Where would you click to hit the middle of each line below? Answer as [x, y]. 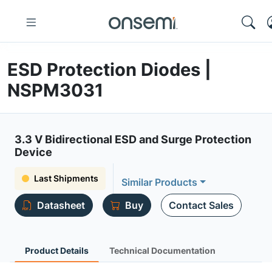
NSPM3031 [55, 90]
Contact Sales [201, 205]
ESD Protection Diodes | [109, 70]
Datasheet [61, 205]
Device [33, 152]
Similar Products [159, 182]
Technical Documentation [162, 250]
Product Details [57, 250]
